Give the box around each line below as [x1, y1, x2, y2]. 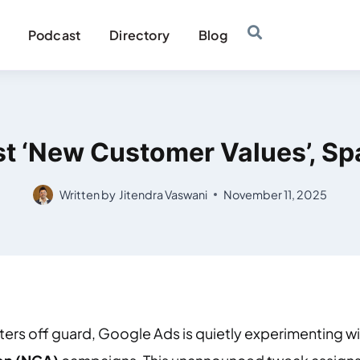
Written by [59, 186, 117, 202]
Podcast [27, 26, 81, 43]
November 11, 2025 [223, 186, 327, 202]
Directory [109, 26, 170, 43]
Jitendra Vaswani [118, 186, 207, 202]
